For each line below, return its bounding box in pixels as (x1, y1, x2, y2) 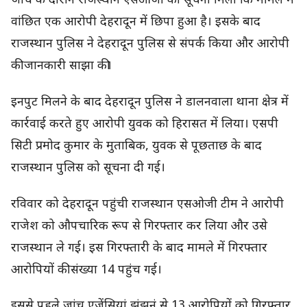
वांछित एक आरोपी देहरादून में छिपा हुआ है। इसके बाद (11, 14, 260, 31)
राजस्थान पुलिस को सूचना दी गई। (11, 160, 165, 176)
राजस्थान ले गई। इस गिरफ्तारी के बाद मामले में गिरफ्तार (11, 240, 267, 256)
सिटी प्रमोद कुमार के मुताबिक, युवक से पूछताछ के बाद (11, 138, 262, 154)
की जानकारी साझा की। (11, 58, 112, 75)
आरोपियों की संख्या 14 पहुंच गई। (11, 262, 162, 278)
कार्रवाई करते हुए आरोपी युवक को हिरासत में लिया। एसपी (11, 116, 278, 132)
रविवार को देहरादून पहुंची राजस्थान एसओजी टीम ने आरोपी (11, 196, 284, 212)
